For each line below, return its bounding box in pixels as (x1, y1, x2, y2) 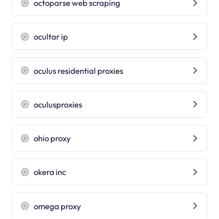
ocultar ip (34, 31, 68, 42)
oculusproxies (34, 99, 83, 109)
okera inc (34, 167, 66, 177)
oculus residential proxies (34, 65, 124, 76)
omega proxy (34, 200, 82, 211)
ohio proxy (34, 133, 71, 144)
